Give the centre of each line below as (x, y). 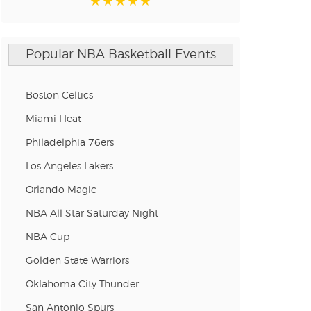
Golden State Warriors (77, 261)
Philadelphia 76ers (69, 143)
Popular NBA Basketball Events (120, 54)
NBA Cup (47, 237)
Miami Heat (53, 119)
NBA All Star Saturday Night (92, 213)
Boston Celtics (59, 95)
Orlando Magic (61, 190)
